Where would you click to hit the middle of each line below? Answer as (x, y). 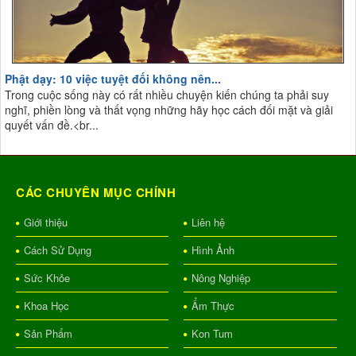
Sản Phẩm (48, 333)
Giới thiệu (46, 222)
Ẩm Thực (213, 305)
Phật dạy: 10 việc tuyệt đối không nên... (113, 78)
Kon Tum (212, 333)
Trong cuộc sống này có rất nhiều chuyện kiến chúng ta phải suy (167, 94)
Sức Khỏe (47, 277)
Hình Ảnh (213, 250)
